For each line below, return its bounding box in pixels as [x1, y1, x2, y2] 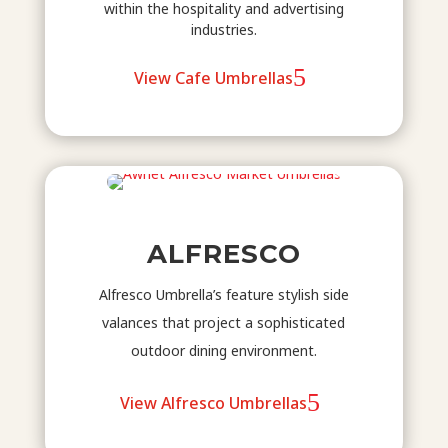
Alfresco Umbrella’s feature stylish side [98, 285, 349, 305]
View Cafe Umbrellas [134, 66, 294, 89]
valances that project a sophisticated [102, 313, 346, 333]
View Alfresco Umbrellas [120, 392, 308, 415]
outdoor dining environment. [130, 341, 317, 361]
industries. [190, 19, 257, 39]
